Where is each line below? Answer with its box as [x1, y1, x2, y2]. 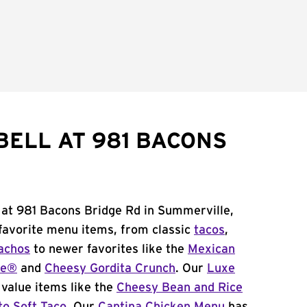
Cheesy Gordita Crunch [45, 262, 175, 275]
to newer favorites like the [30, 243, 188, 256]
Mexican [188, 243, 235, 256]
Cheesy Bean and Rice [116, 282, 243, 294]
